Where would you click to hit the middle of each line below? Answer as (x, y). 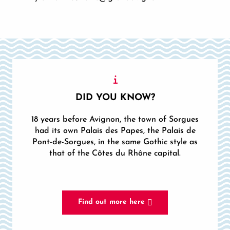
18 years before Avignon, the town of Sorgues (115, 120)
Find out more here (111, 202)
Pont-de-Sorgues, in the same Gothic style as (115, 142)
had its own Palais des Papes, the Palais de (115, 131)
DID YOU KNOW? (115, 98)
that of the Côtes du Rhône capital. (115, 154)
